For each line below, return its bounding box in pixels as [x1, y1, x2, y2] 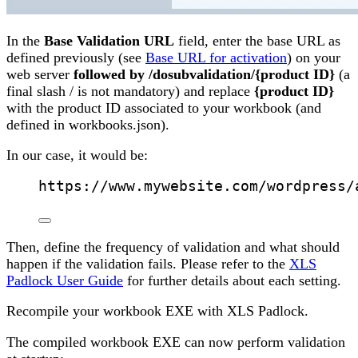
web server [6, 66, 74, 82]
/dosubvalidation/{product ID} [149, 66, 335, 82]
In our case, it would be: [6, 147, 148, 164]
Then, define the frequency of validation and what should [6, 238, 340, 255]
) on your [287, 49, 340, 66]
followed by [74, 66, 145, 82]
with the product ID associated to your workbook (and [6, 99, 321, 116]
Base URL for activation [145, 49, 287, 66]
